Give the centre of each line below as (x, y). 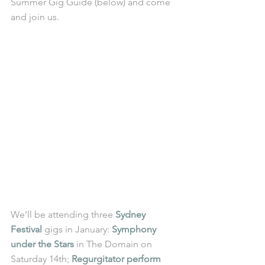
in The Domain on (114, 244)
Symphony (135, 230)
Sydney (132, 215)
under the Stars (42, 244)
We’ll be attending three (63, 215)
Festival (26, 230)
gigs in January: (77, 230)
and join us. (36, 17)
